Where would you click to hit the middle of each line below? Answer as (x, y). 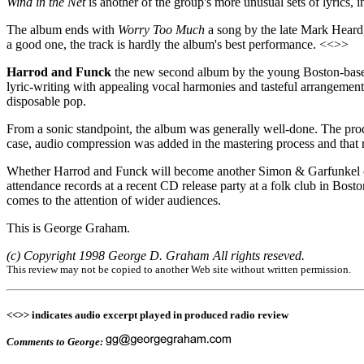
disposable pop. (46, 101)
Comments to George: (56, 342)
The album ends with (62, 30)
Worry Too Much (161, 30)
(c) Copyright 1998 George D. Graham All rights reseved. (156, 256)
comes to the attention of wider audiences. (114, 200)
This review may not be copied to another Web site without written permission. (179, 269)
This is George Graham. (68, 228)
